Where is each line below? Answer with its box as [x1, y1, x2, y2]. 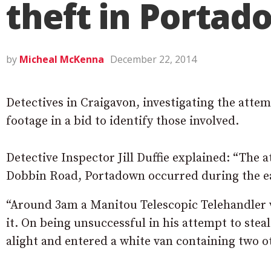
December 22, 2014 [110, 53, 197, 66]
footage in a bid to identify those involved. [6, 114, 239, 129]
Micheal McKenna [19, 53, 104, 66]
